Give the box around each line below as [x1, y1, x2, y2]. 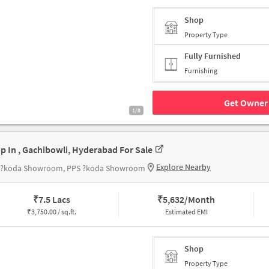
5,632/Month [163, 193, 216, 206]
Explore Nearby [156, 162, 211, 173]
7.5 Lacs [38, 193, 70, 206]
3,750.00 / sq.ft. [31, 207, 76, 217]
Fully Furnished [184, 50, 241, 62]
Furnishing [184, 66, 217, 76]
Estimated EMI [165, 207, 208, 217]
